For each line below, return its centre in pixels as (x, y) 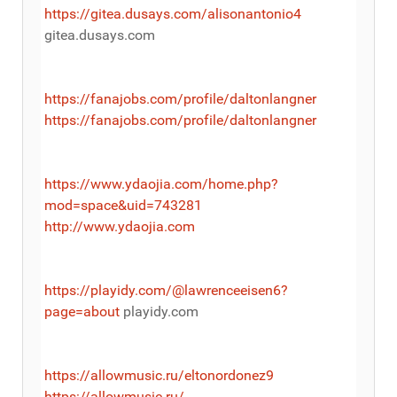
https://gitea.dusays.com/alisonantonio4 (173, 13)
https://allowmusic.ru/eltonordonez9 (159, 375)
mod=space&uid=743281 (123, 205)
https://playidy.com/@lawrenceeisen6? (166, 290)
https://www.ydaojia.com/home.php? (161, 183)
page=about (82, 311)
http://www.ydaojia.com (120, 226)
